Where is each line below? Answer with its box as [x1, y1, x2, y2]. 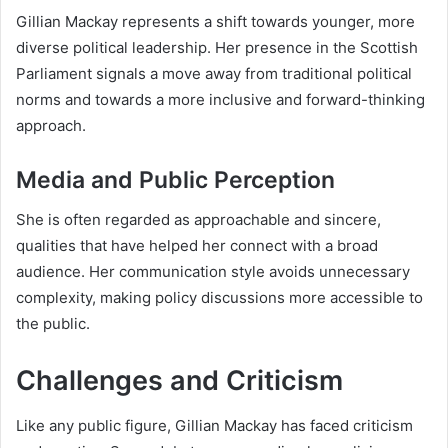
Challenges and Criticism [16, 364, 343, 398]
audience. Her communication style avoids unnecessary [16, 262, 410, 282]
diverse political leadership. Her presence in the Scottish [16, 37, 418, 57]
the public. [16, 314, 90, 334]
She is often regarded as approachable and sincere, [16, 210, 381, 230]
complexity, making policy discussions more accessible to [16, 288, 423, 308]
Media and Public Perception [16, 165, 335, 194]
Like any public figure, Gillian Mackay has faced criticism [16, 415, 413, 435]
